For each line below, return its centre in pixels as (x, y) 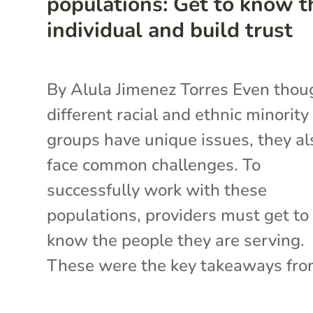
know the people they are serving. (176, 240)
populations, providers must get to (178, 215)
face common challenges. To (154, 165)
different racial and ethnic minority (178, 114)
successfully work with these (157, 190)
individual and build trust (170, 30)
